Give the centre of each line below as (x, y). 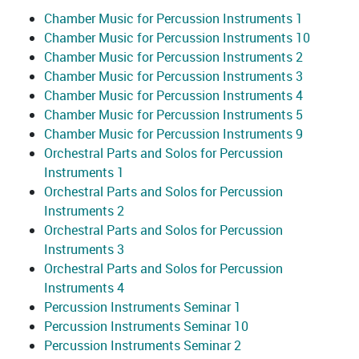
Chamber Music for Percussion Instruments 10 (177, 38)
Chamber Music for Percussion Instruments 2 (173, 57)
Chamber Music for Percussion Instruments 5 (173, 115)
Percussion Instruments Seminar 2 (143, 346)
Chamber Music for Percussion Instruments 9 (173, 134)
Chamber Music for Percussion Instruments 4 (173, 96)
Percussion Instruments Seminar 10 (146, 327)
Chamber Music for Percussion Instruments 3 (173, 77)
